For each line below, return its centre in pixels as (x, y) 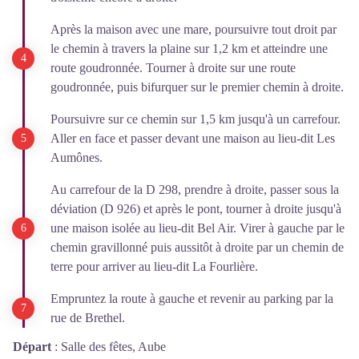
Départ (32, 347)
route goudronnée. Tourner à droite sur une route (173, 68)
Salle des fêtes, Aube (113, 347)
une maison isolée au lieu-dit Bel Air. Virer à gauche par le (198, 228)
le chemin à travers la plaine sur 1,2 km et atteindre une (189, 48)
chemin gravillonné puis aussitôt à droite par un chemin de (197, 247)
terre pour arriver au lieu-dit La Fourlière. (154, 266)
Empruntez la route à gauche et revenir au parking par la (192, 298)
